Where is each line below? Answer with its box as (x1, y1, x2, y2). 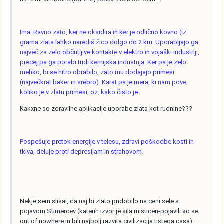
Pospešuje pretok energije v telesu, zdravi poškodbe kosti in (20, 137, 194, 145)
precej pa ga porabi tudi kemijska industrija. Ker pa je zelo (20, 58, 187, 66)
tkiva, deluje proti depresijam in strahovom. (20, 147, 144, 155)
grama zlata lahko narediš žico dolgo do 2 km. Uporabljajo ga (20, 38, 199, 46)
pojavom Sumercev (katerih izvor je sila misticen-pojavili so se (20, 207, 199, 215)
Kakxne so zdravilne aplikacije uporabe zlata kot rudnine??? (20, 104, 193, 112)
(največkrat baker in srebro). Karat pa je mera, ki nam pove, (20, 78, 188, 86)
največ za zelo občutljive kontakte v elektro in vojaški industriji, (20, 48, 200, 56)
